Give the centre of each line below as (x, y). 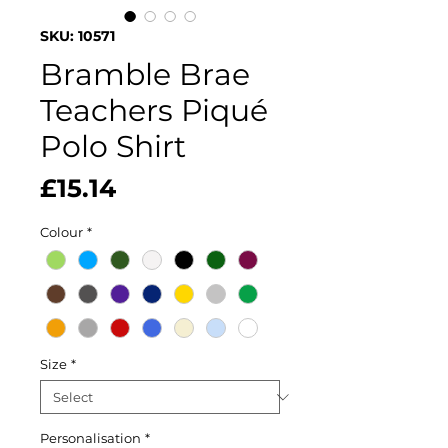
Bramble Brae (145, 74)
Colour (61, 232)
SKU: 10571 (77, 36)
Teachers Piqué (154, 110)
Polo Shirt (113, 146)
